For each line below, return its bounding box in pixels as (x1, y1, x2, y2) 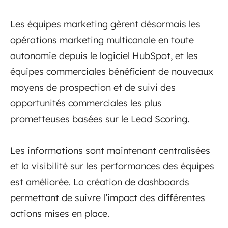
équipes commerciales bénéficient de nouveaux (10, 65, 213, 77)
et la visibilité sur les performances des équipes (10, 160, 214, 172)
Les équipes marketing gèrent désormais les (10, 18, 201, 30)
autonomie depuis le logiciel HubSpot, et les (10, 49, 198, 62)
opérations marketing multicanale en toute (10, 34, 194, 46)
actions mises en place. (10, 207, 109, 219)
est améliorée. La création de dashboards (10, 176, 189, 188)
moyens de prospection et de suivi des (10, 81, 176, 93)
